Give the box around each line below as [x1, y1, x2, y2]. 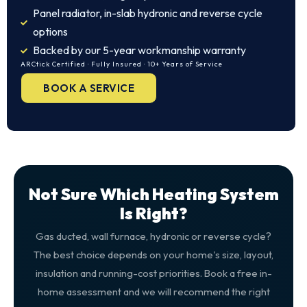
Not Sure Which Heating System [28, 184, 279, 204]
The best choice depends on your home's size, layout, [34, 248, 273, 261]
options [32, 25, 68, 38]
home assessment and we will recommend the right [37, 285, 270, 298]
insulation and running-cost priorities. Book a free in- [35, 267, 272, 280]
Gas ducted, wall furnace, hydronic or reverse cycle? [36, 230, 271, 243]
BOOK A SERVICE [43, 82, 134, 95]
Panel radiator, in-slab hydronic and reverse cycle [32, 6, 262, 20]
